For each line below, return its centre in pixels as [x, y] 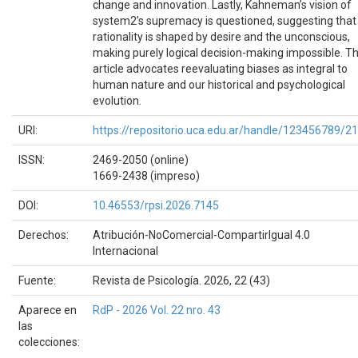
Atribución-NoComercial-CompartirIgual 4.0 [201, 235]
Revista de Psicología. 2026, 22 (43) [181, 280]
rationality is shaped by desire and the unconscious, [221, 36]
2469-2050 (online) [141, 159]
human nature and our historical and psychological [219, 84]
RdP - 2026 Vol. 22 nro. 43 [157, 310]
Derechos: [45, 235]
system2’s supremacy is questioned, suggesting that [225, 20]
